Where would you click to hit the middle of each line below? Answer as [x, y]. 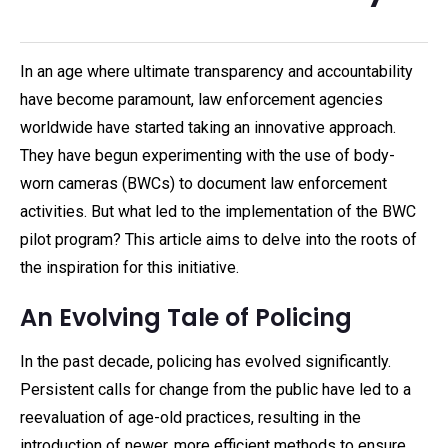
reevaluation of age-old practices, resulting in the [190, 417]
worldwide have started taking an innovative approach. [208, 127]
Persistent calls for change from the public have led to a [215, 389]
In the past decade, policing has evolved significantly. [205, 361]
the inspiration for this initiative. [129, 267]
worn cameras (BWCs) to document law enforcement [203, 183]
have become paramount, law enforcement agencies [201, 99]
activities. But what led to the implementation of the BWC [218, 211]
